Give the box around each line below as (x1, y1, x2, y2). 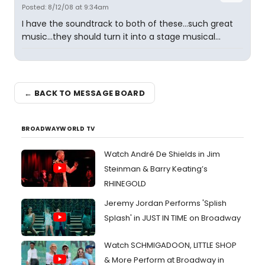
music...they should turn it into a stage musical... (22, 31, 221, 43)
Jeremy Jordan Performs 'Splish (104, 198, 227, 209)
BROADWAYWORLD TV (21, 124, 95, 133)
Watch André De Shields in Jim (104, 148, 220, 160)
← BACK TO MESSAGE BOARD (24, 87, 145, 99)
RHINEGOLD (104, 178, 146, 189)
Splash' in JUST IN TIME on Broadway (104, 212, 241, 224)
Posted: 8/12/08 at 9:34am (22, 2, 109, 12)
